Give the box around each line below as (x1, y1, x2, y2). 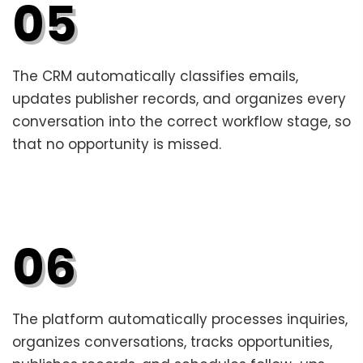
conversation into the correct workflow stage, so (12, 111, 351, 131)
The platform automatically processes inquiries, (12, 309, 348, 329)
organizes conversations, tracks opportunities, (12, 331, 332, 352)
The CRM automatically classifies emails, (12, 66, 298, 86)
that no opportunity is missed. (12, 134, 229, 154)
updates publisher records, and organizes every (12, 88, 346, 109)
